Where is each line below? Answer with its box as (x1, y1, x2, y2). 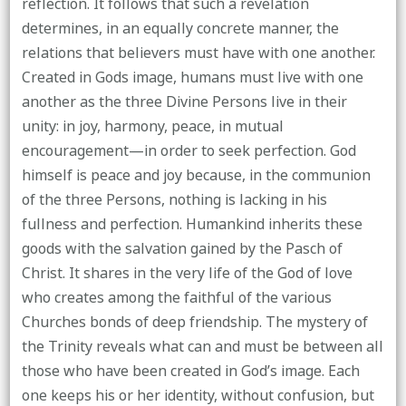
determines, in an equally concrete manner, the (21, 14, 339, 43)
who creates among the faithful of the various (21, 284, 332, 312)
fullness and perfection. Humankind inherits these (21, 210, 362, 238)
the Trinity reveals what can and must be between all (21, 333, 383, 361)
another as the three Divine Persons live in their (21, 88, 347, 116)
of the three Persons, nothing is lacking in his (21, 186, 327, 214)
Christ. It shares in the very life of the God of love (21, 259, 353, 287)
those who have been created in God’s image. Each (21, 357, 360, 385)
